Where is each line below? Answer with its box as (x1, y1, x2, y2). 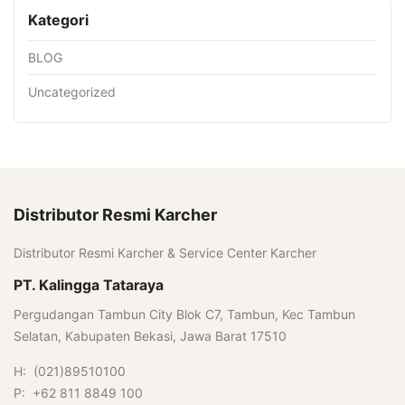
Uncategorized (28, 83, 116, 99)
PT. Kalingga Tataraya (14, 276, 164, 294)
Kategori (28, 11, 89, 30)
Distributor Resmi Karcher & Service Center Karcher (14, 244, 316, 260)
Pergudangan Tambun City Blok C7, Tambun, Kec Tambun (14, 306, 355, 322)
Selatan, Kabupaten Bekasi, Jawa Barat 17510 (14, 328, 287, 344)
